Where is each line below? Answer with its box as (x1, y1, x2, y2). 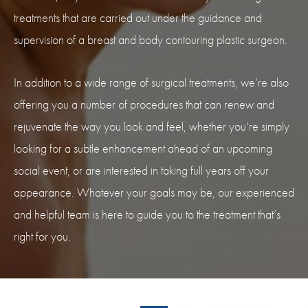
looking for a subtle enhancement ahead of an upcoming (14, 140, 272, 157)
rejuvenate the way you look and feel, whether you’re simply (14, 118, 289, 135)
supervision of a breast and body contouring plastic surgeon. (14, 32, 287, 48)
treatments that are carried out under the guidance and (14, 10, 262, 26)
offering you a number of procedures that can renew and (14, 96, 274, 113)
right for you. (14, 228, 71, 245)
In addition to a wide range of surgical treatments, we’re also (14, 74, 289, 91)
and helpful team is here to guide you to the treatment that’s (14, 206, 280, 223)
